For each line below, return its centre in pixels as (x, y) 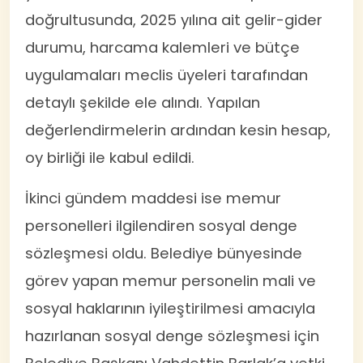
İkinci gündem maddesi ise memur (154, 198)
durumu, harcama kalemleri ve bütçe (163, 47)
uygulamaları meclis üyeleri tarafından (167, 75)
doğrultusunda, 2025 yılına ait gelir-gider (174, 19)
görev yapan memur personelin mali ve (171, 280)
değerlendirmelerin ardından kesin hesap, (178, 130)
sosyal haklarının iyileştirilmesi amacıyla (171, 308)
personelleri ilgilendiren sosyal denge (162, 225)
